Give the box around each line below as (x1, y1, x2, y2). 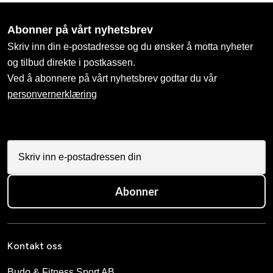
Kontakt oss (7, 239, 62, 252)
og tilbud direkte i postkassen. (7, 57, 135, 68)
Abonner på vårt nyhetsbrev (7, 23, 153, 36)
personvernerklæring (7, 88, 97, 99)
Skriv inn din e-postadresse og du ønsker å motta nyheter (7, 41, 253, 52)
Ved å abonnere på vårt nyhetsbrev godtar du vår (7, 73, 217, 83)
